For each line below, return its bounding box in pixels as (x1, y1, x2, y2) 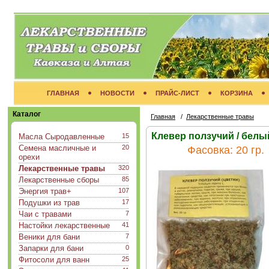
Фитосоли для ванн (19, 255, 89, 264)
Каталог (13, 110, 41, 118)
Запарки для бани (19, 244, 83, 253)
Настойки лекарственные (19, 221, 110, 230)
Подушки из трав (19, 198, 80, 207)
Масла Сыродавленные (19, 132, 104, 141)
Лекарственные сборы (19, 175, 99, 184)
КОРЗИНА (220, 89, 253, 97)
